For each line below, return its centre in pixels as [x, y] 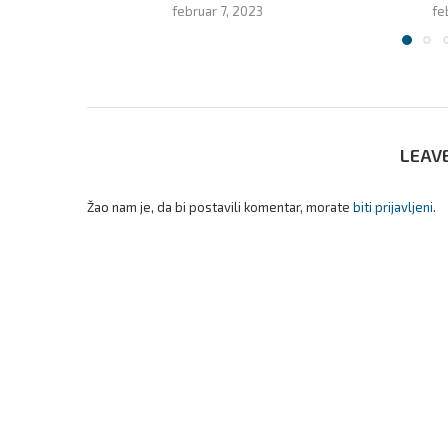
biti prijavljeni [393, 207]
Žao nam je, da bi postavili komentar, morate [220, 207]
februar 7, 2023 [217, 11]
